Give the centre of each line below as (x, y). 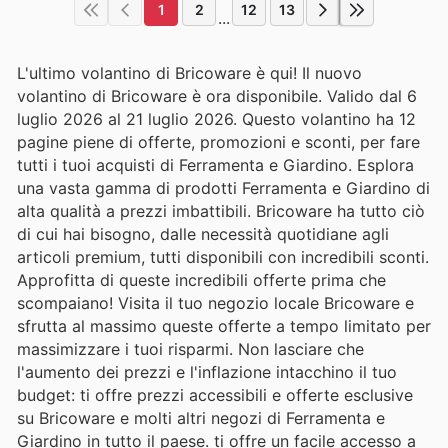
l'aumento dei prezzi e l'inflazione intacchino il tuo (207, 371)
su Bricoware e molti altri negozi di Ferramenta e (201, 417)
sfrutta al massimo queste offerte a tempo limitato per (224, 325)
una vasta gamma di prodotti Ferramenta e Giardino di (223, 187)
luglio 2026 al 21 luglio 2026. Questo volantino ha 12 (216, 118)
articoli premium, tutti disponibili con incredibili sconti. (223, 256)
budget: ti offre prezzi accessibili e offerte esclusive (215, 394)
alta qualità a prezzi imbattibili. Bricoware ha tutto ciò (221, 210)
